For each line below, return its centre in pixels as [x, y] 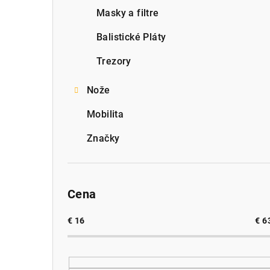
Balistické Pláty [131, 37]
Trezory [114, 61]
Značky [103, 138]
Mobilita [105, 114]
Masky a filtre [128, 13]
